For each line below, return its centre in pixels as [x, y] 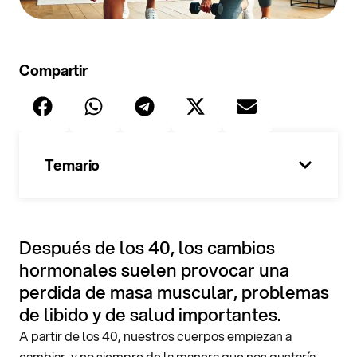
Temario [73, 165]
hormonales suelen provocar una [154, 270]
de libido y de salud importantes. [150, 314]
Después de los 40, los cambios [147, 247]
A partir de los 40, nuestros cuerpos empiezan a [155, 336]
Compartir [54, 70]
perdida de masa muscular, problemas [174, 292]
